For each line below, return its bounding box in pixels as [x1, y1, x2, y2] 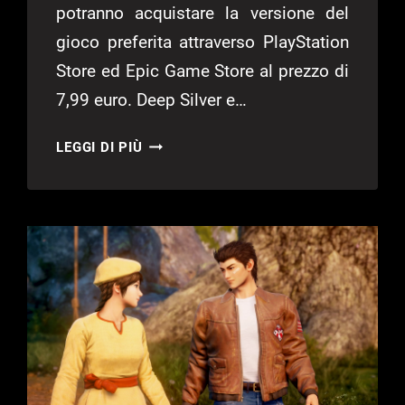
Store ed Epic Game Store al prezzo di [56, 61, 349, 82]
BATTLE [142, 270, 195, 287]
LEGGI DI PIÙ [56, 139, 143, 156]
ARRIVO [142, 202, 196, 220]
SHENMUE [142, 135, 211, 152]
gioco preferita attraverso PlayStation [56, 32, 349, 53]
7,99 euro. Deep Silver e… [56, 89, 248, 111]
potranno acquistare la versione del [56, 3, 349, 24]
